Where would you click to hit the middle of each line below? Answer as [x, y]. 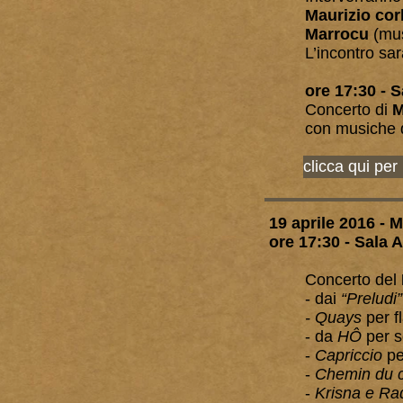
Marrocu [337, 34]
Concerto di [349, 110]
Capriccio [349, 355]
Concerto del [353, 280]
